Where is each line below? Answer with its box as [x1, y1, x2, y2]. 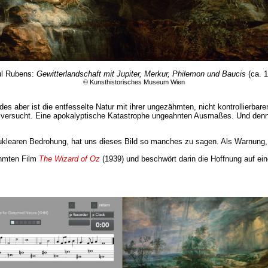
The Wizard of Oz [39, 154, 100, 163]
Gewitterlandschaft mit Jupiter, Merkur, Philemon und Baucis [36, 69, 246, 78]
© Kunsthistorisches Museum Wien [83, 78, 185, 86]
